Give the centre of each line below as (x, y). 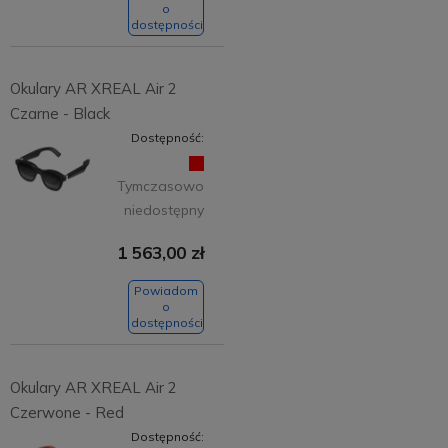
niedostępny (164, 210)
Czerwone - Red (66, 412)
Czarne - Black (59, 114)
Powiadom (166, 291)
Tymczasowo (160, 186)
